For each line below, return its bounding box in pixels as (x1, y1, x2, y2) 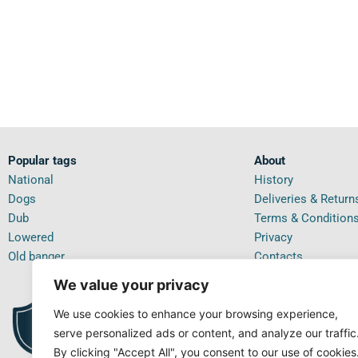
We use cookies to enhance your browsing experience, (54, 307, 338, 320)
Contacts (253, 249, 303, 264)
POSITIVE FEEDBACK (81, 324, 201, 340)
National (8, 172, 54, 187)
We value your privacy (54, 276, 209, 293)
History (253, 172, 293, 187)
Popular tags (8, 153, 77, 168)
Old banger (8, 249, 65, 264)
